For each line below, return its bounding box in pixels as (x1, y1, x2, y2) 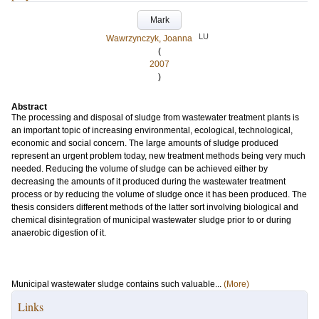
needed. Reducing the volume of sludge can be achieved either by (11, 164, 268, 174)
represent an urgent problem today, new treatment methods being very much (11, 151, 305, 161)
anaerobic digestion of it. (11, 228, 106, 238)
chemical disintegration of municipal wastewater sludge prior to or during (11, 215, 291, 225)
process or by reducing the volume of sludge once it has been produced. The (11, 189, 307, 199)
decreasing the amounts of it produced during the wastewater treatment (11, 177, 286, 187)
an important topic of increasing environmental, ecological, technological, (11, 125, 293, 135)
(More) (224, 279, 249, 289)
